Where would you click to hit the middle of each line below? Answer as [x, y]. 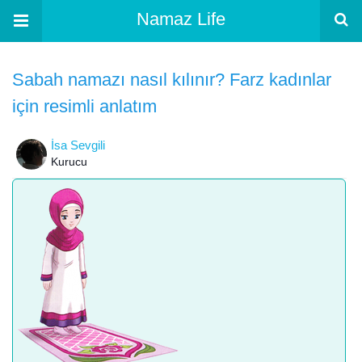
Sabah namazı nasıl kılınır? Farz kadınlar [172, 79]
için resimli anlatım [84, 106]
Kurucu [69, 162]
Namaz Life [181, 19]
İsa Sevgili [78, 145]
